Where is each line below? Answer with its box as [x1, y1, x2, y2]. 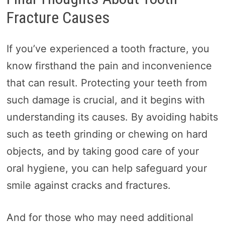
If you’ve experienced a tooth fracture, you [6, 43, 209, 55]
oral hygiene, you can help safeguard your [6, 162, 207, 175]
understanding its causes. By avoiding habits [6, 111, 218, 124]
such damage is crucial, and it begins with [6, 94, 205, 106]
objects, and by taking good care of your [6, 145, 199, 158]
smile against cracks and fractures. [6, 179, 174, 192]
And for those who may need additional [6, 211, 193, 224]
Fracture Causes [6, 8, 110, 27]
